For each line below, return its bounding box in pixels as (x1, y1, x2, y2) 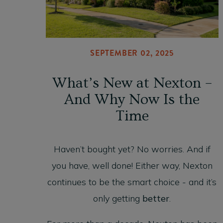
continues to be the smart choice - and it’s (47, 176, 217, 188)
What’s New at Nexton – (52, 75, 212, 92)
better (142, 193, 170, 205)
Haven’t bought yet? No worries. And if (53, 143, 211, 155)
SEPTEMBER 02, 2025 (90, 47, 174, 59)
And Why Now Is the (64, 91, 200, 109)
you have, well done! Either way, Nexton (51, 160, 213, 172)
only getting (93, 193, 143, 205)
